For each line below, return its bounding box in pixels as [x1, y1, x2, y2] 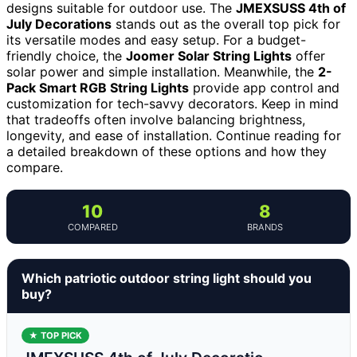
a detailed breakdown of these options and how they [6, 143, 327, 159]
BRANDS [246, 221, 283, 233]
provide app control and [189, 79, 339, 96]
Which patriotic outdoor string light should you [22, 269, 312, 286]
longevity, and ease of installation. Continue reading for [6, 127, 341, 143]
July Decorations [6, 15, 112, 32]
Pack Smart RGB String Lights [6, 79, 189, 96]
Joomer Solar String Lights [126, 47, 292, 64]
